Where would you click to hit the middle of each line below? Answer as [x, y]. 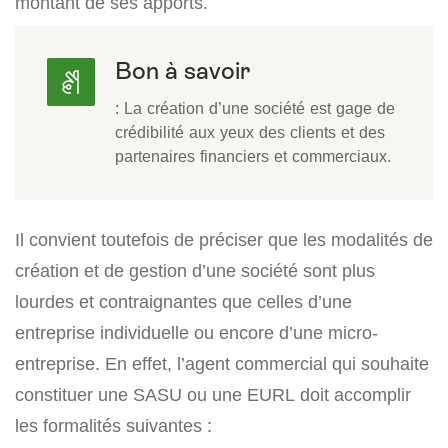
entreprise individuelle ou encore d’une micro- [196, 333]
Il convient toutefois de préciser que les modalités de [224, 240]
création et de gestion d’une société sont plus [195, 271]
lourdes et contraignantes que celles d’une [183, 302]
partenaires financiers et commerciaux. [253, 156]
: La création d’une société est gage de [255, 108]
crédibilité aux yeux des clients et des [250, 132]
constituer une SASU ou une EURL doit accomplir [213, 395]
